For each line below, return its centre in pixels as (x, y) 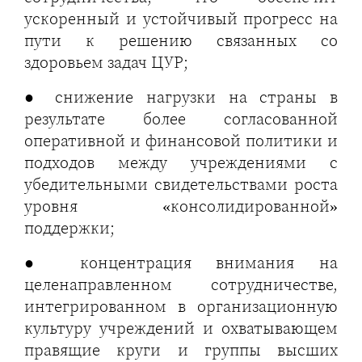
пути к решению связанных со (181, 40)
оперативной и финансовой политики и (181, 141)
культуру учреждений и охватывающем (181, 328)
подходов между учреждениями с (181, 162)
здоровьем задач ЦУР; (106, 62)
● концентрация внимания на (181, 263)
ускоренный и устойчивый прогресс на (181, 19)
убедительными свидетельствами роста (181, 184)
